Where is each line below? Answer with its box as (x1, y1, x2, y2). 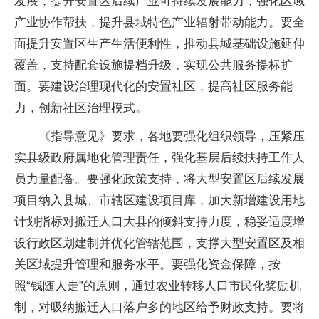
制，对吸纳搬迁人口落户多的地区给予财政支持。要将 (14, 300, 305, 314)
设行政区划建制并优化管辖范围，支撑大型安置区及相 (14, 236, 305, 250)
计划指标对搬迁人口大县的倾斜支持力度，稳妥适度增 (14, 214, 305, 229)
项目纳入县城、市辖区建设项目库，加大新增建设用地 (14, 193, 305, 207)
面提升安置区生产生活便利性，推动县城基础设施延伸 (14, 36, 305, 51)
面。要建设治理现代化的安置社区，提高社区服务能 (14, 79, 293, 93)
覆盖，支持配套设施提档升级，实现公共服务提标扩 (14, 58, 293, 72)
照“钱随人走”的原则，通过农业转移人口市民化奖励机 (14, 278, 301, 293)
